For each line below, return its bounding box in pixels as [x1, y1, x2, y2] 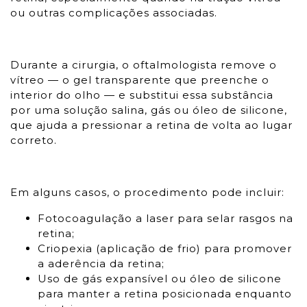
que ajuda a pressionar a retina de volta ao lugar [10, 119, 293, 132]
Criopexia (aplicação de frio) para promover [38, 242, 292, 255]
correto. [10, 134, 57, 147]
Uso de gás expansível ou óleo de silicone [38, 272, 282, 285]
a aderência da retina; [38, 257, 164, 270]
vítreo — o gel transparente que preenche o [10, 73, 269, 86]
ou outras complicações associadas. [10, 6, 217, 19]
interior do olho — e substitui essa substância [10, 88, 273, 101]
